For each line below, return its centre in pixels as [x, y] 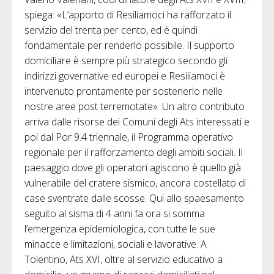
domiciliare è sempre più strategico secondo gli [126, 60]
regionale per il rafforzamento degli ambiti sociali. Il [134, 152]
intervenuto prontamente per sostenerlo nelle [124, 91]
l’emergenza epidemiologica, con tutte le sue [120, 228]
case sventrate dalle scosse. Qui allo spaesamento [134, 198]
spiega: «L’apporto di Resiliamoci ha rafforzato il [128, 14]
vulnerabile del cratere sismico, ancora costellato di [135, 183]
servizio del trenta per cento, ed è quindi [111, 30]
